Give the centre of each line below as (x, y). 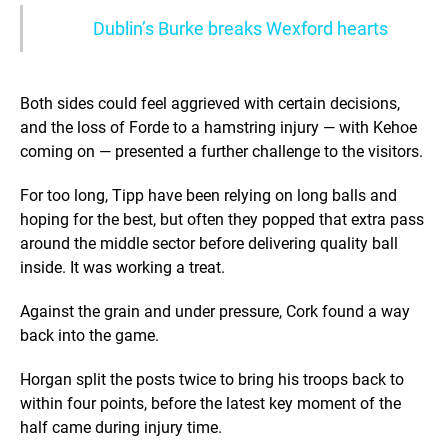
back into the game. (89, 336)
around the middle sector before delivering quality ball (209, 244)
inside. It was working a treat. (122, 268)
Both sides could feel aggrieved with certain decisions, (210, 104)
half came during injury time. (121, 428)
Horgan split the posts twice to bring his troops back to (212, 380)
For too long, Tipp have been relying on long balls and (208, 196)
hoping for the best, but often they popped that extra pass (222, 220)
